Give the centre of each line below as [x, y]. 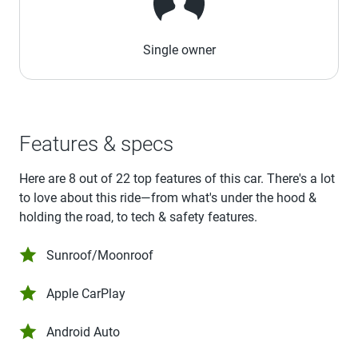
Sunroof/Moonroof [100, 255]
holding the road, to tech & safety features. [138, 217]
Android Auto [83, 332]
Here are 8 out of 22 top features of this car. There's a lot [177, 178]
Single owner [179, 50]
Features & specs [96, 143]
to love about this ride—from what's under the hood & [168, 197]
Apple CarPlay [86, 293]
